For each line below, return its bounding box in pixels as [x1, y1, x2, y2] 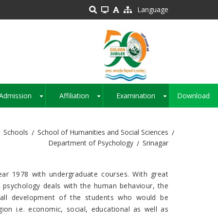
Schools [3, 127, 28, 137]
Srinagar [143, 138, 168, 148]
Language [137, 5, 168, 14]
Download [177, 91, 210, 101]
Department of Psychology [48, 138, 133, 148]
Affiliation [59, 91, 89, 101]
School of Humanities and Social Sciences [37, 127, 168, 137]
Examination [116, 91, 156, 101]
